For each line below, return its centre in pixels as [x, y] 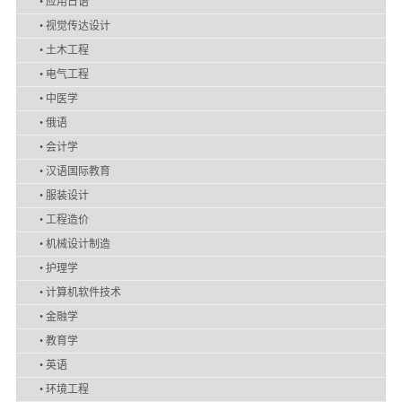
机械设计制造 [78, 244]
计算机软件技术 [83, 293]
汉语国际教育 [78, 171]
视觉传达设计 [78, 26]
